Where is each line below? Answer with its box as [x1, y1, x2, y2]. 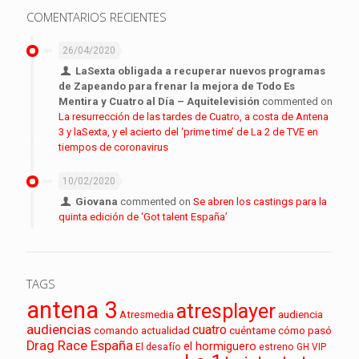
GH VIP [296, 341, 326, 353]
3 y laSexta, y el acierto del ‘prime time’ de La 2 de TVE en [58, 125, 318, 138]
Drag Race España [26, 337, 133, 353]
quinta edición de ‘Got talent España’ [58, 210, 228, 223]
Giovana [75, 195, 119, 208]
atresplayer [176, 298, 276, 323]
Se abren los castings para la [193, 195, 328, 208]
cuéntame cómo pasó [229, 323, 332, 337]
